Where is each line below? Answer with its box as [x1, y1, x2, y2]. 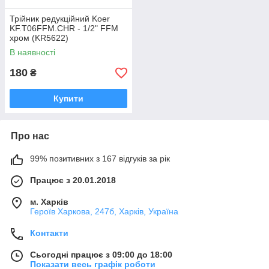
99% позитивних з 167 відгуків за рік [30, 154, 170, 163]
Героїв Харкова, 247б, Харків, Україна [30, 207, 178, 216]
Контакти [30, 228, 68, 238]
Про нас [11, 131, 49, 141]
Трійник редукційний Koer [10, 14, 110, 23]
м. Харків [30, 197, 68, 207]
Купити [53, 94, 83, 103]
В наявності [10, 47, 55, 57]
